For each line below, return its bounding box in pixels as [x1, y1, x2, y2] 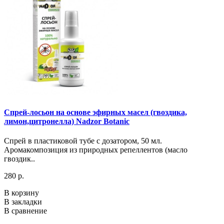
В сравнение [4, 206, 47, 215]
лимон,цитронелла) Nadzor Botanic [4, 117, 129, 126]
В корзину [4, 188, 39, 197]
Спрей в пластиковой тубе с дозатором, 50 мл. [4, 136, 162, 145]
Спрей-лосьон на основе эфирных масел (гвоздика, [4, 108, 187, 117]
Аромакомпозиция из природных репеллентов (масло [4, 145, 187, 154]
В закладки [4, 197, 42, 206]
